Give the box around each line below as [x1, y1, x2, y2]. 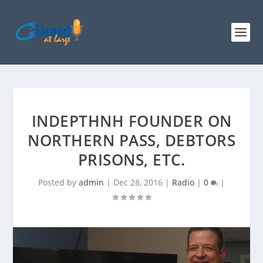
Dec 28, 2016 [113, 177, 163, 188]
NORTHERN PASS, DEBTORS [28, 130, 235, 151]
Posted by [38, 177, 79, 188]
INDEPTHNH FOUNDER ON [31, 110, 232, 131]
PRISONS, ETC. [77, 149, 186, 170]
